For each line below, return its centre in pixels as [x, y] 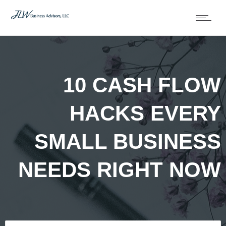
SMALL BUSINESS [128, 141]
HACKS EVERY [145, 113]
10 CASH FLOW [142, 85]
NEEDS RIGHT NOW [120, 169]
